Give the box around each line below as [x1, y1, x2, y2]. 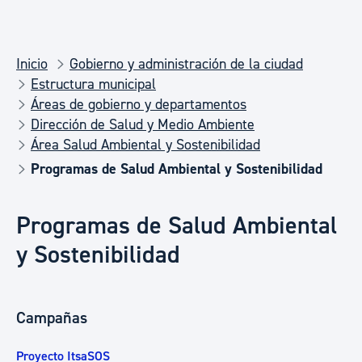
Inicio [16, 55, 48, 74]
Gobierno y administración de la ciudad [69, 55, 303, 74]
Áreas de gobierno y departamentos [31, 95, 246, 114]
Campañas [16, 308, 87, 328]
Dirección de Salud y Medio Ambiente [31, 116, 255, 134]
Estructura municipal [31, 75, 156, 94]
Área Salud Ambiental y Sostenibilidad [31, 136, 260, 154]
